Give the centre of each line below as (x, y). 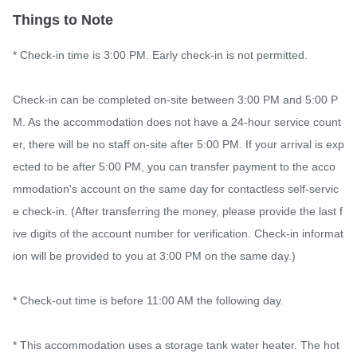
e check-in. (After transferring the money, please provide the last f (178, 212)
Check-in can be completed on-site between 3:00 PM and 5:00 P (175, 100)
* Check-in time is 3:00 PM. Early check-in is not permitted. (160, 55)
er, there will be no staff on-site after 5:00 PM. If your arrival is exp (178, 145)
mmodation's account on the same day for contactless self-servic (176, 189)
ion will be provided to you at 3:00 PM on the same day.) (154, 256)
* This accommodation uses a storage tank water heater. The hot (176, 345)
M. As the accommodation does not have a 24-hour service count (177, 122)
